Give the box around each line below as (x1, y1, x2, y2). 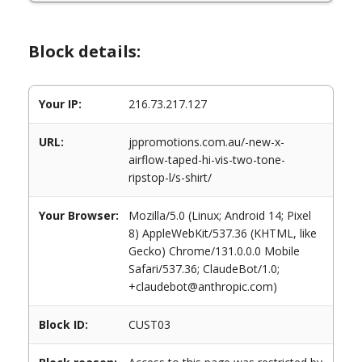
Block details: (28, 40, 141, 62)
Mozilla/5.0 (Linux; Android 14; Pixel (128, 208, 311, 223)
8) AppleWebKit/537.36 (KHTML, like (128, 225, 317, 241)
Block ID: (39, 317, 88, 332)
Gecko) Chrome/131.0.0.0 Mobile (128, 243, 300, 259)
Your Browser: (39, 208, 119, 223)
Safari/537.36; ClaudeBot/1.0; (128, 261, 280, 276)
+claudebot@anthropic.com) (128, 279, 277, 294)
